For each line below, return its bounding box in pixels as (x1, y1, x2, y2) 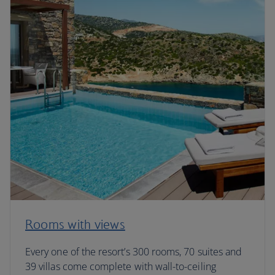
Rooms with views (25, 217, 125, 232)
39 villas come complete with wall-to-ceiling (25, 260, 216, 273)
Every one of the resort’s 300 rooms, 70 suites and (25, 245, 242, 258)
